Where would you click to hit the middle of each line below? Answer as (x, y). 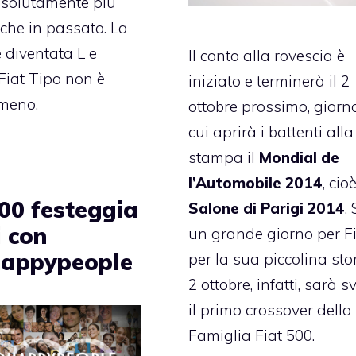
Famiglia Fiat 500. (252, 336)
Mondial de (300, 158)
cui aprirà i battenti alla (271, 132)
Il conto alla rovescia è (267, 56)
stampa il (224, 158)
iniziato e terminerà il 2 (269, 81)
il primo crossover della (271, 310)
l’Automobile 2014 (256, 183)
